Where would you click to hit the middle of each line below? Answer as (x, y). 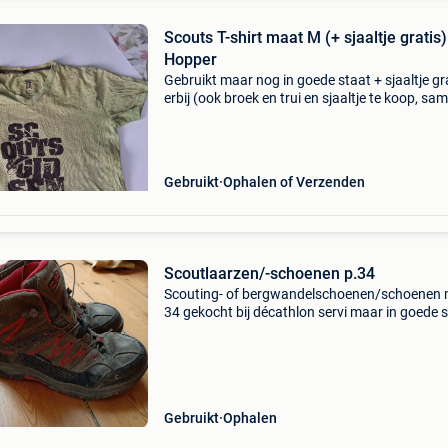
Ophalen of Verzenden (293, 182)
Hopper (190, 59)
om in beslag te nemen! (234, 330)
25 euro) (189, 116)
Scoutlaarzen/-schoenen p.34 (269, 273)
